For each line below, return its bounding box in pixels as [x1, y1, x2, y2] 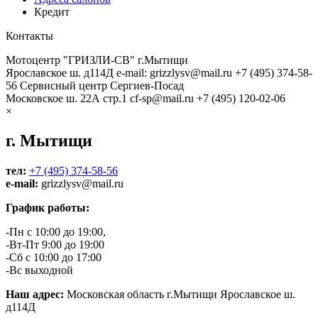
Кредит [34, 5, 70, 18]
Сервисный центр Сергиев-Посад [20, 79, 184, 92]
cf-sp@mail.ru [130, 92, 194, 104]
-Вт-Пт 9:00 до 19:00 [6, 238, 104, 251]
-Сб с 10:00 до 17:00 [6, 251, 102, 264]
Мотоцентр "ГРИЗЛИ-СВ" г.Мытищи [6, 53, 188, 66]
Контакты [6, 29, 53, 42]
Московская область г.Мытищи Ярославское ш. [64, 288, 295, 301]
